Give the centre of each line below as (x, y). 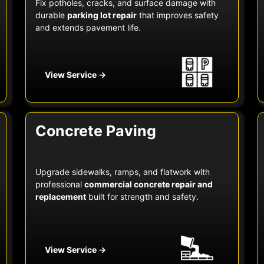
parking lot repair (102, 15)
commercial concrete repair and (148, 184)
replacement (60, 197)
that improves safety (177, 15)
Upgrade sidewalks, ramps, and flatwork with (122, 172)
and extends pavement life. (88, 28)
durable (51, 15)
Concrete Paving (95, 131)
